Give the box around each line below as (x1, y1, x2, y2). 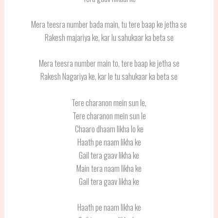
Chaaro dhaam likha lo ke (74, 122, 144, 135)
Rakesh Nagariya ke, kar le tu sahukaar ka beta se (40, 70, 178, 83)
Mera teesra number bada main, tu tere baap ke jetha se (31, 18, 187, 31)
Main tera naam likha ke (76, 162, 142, 174)
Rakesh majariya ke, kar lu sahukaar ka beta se (44, 31, 174, 44)
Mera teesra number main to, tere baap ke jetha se (38, 57, 180, 70)
